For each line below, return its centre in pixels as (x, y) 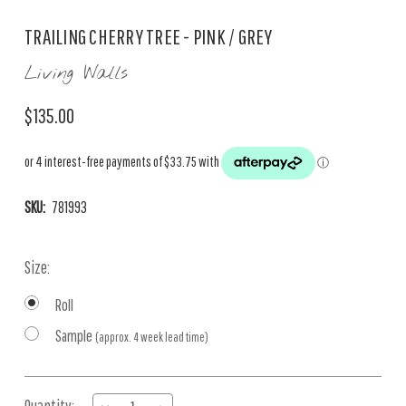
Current (46, 389)
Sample (75, 336)
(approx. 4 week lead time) (152, 337)
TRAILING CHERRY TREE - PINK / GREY (149, 36)
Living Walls (76, 74)
